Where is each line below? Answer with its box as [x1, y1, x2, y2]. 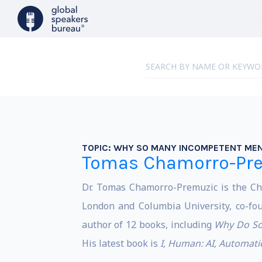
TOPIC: [81, 142, 113, 153]
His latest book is [81, 237, 160, 250]
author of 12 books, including [81, 218, 215, 231]
